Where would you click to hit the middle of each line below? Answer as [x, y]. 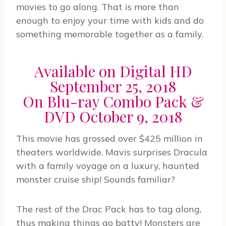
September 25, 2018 [113, 87]
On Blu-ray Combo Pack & [113, 102]
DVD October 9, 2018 [113, 117]
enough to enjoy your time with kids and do [110, 21]
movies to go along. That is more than [98, 7]
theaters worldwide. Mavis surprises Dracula [112, 152]
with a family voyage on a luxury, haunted [108, 166]
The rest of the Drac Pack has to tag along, [109, 209]
